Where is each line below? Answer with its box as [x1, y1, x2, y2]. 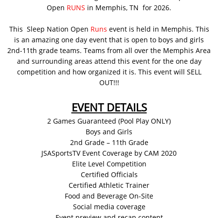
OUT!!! [99, 78, 119, 87]
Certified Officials [80, 170, 138, 179]
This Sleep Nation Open [9, 24, 91, 34]
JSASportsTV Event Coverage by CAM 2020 [41, 148, 177, 158]
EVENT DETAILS [71, 100, 147, 114]
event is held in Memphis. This [107, 24, 209, 34]
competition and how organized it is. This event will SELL [17, 67, 201, 76]
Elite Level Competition [72, 159, 146, 168]
